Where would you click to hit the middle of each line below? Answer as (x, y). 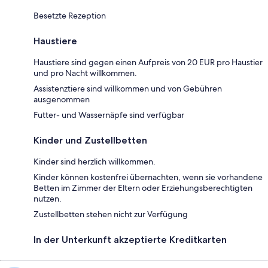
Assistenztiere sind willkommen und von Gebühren (128, 88)
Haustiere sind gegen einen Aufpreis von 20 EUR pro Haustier (148, 62)
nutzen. (48, 198)
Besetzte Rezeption (70, 15)
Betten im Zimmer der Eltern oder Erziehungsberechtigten (143, 188)
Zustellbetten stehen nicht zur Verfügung (111, 214)
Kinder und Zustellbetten (90, 140)
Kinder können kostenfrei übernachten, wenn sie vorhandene (148, 177)
